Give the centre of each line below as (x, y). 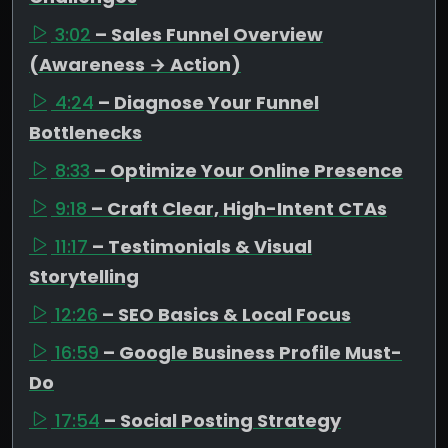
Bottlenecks (85, 132)
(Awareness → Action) (135, 64)
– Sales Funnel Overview (209, 34)
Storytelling (84, 276)
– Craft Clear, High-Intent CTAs (239, 208)
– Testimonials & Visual (202, 246)
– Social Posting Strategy (222, 420)
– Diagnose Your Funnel (208, 102)
